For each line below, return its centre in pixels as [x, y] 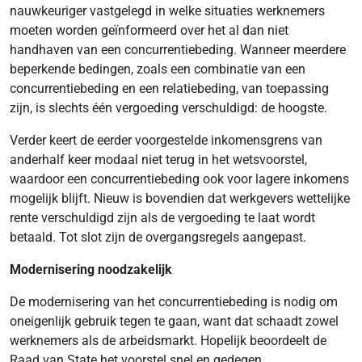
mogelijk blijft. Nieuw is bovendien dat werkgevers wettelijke [180, 198]
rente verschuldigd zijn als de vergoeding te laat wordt [162, 218]
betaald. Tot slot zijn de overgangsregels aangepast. [158, 237]
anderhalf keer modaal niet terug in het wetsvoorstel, [158, 160]
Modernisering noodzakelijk [91, 269]
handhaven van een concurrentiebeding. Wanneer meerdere [178, 50]
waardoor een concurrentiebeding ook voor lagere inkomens [179, 179]
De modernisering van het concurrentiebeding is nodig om [174, 302]
